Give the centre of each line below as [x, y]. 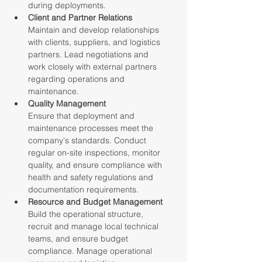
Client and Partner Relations [80, 18]
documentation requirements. [83, 189]
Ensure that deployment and [82, 116]
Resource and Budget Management [95, 202]
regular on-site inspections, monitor [95, 153]
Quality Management [67, 104]
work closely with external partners [94, 67]
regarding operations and [77, 79]
